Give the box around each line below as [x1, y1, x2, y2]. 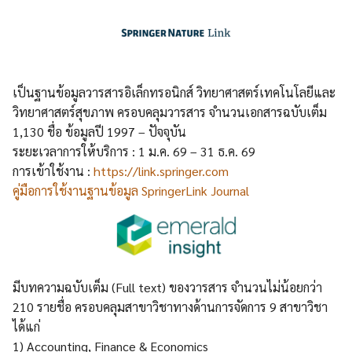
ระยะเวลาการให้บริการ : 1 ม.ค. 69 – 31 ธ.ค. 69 [13, 143, 255, 160]
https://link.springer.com [93, 163, 229, 180]
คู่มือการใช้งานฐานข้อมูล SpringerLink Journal [13, 182, 249, 200]
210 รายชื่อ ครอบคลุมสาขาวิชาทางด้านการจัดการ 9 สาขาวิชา [13, 299, 328, 316]
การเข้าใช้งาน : [13, 163, 93, 180]
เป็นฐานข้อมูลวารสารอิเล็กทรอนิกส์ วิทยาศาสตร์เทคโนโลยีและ [13, 84, 335, 101]
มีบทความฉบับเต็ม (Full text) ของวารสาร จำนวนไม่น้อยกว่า [13, 279, 322, 296]
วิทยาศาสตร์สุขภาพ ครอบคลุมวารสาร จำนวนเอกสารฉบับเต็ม [13, 104, 327, 121]
